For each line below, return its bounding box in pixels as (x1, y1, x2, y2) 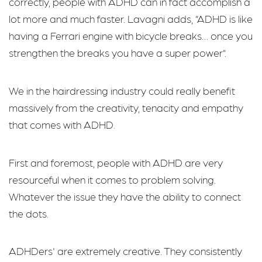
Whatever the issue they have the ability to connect (9, 189, 241, 202)
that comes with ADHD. (9, 118, 115, 131)
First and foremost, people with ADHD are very (9, 156, 223, 168)
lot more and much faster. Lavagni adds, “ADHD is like (9, 12, 253, 25)
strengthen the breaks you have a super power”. (9, 46, 226, 59)
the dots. (9, 206, 49, 219)
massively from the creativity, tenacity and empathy (9, 101, 243, 114)
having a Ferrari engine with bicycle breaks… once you (9, 29, 253, 42)
